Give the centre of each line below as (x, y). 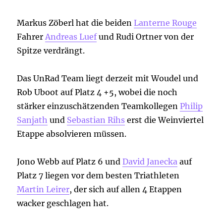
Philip (192, 106)
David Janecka (150, 162)
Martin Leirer (43, 190)
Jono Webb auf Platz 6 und (70, 162)
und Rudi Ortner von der (145, 37)
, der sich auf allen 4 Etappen (126, 190)
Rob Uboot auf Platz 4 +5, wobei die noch (97, 92)
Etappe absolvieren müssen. (72, 134)
